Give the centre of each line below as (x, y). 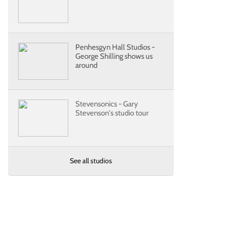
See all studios (91, 161)
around (86, 65)
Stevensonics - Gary (107, 104)
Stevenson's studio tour (112, 113)
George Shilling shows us (114, 56)
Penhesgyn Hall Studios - (115, 47)
